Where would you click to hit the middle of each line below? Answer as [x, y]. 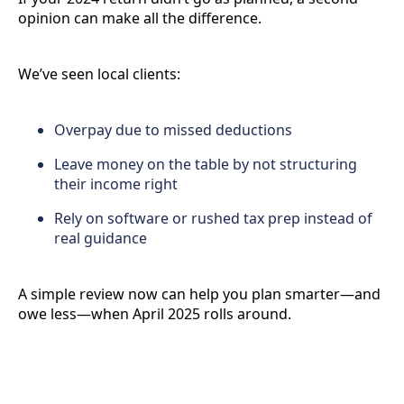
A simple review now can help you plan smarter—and [199, 294]
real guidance [101, 238]
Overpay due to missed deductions [173, 130]
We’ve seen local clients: [99, 74]
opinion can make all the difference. [140, 18]
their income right [116, 184]
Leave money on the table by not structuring [206, 164]
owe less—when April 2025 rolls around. [155, 314]
